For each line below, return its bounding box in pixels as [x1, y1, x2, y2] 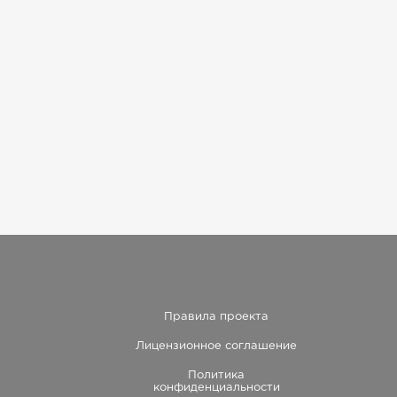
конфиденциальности [152, 383, 280, 393]
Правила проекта [164, 312, 269, 322]
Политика [188, 370, 245, 380]
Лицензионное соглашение [136, 341, 297, 351]
